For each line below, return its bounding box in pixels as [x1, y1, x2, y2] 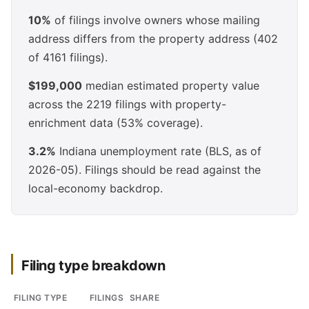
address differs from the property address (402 [28, 32, 278, 46]
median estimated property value [82, 79, 259, 92]
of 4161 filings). [28, 50, 108, 64]
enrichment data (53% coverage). [28, 116, 203, 130]
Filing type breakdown [21, 257, 166, 274]
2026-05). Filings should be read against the [28, 163, 261, 177]
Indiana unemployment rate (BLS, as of [56, 144, 261, 158]
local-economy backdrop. [28, 181, 163, 195]
